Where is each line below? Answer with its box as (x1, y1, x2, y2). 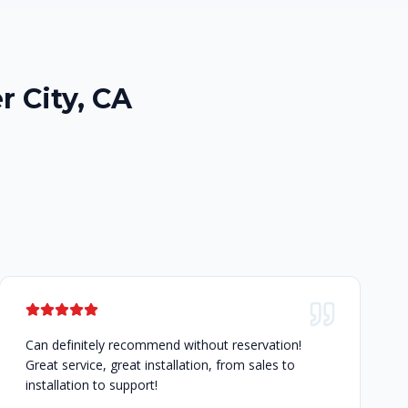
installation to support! (25, 376, 158, 394)
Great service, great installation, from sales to (25, 356, 296, 374)
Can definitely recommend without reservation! (25, 336, 302, 354)
